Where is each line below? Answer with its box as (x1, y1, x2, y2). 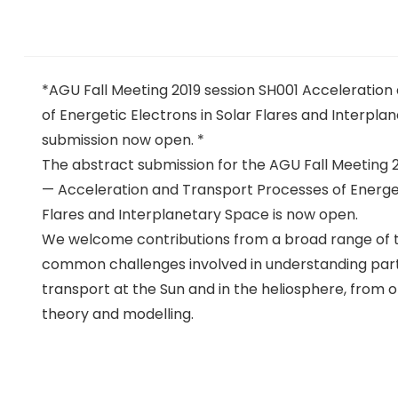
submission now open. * (41, 130, 204, 150)
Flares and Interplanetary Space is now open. (41, 204, 358, 225)
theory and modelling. (41, 304, 194, 324)
